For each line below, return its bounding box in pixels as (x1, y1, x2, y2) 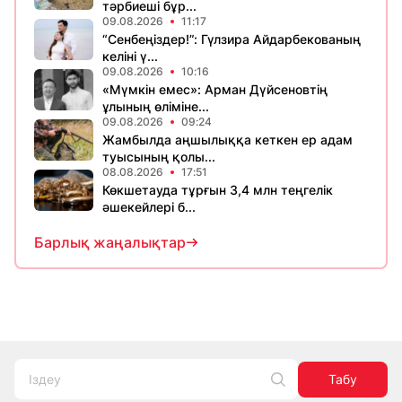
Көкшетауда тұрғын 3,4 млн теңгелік (102, 182, 333, 198)
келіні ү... (102, 48, 158, 65)
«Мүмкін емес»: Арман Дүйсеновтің (102, 82, 328, 98)
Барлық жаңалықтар (34, 233, 186, 252)
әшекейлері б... (102, 199, 196, 215)
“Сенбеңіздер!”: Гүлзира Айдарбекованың (102, 31, 361, 48)
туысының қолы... (102, 149, 215, 165)
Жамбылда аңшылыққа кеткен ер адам (102, 132, 353, 148)
